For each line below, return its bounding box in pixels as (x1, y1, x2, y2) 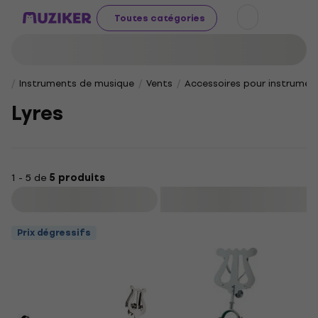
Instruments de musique (19, 76, 134, 91)
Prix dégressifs (17, 225, 91, 240)
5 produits (49, 170, 105, 186)
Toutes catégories (114, 10, 205, 26)
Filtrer (72, 192, 99, 207)
